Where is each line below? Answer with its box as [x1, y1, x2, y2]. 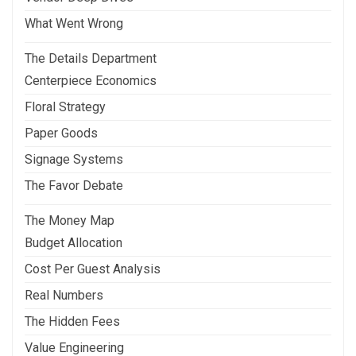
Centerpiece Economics [25, 72, 157, 88]
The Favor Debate [25, 177, 123, 193]
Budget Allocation [25, 234, 122, 250]
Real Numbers [25, 287, 103, 303]
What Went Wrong [25, 15, 123, 31]
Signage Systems [25, 151, 123, 167]
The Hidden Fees [25, 313, 120, 329]
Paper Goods [25, 125, 98, 141]
